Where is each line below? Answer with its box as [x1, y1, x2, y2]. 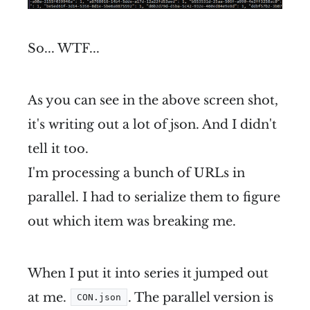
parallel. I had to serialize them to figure [28, 189, 280, 205]
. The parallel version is [128, 289, 273, 305]
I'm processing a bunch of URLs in [28, 165, 245, 181]
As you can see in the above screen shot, [28, 92, 278, 108]
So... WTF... [28, 40, 100, 56]
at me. [28, 289, 70, 305]
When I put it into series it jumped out [28, 265, 268, 281]
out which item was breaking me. [28, 213, 236, 229]
